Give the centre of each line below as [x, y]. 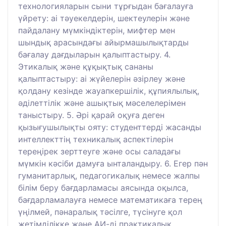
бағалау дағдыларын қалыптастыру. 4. [94, 54]
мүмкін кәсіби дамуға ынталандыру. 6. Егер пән [113, 163]
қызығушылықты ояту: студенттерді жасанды [110, 127]
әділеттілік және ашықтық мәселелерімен [102, 103]
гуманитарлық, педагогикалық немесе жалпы [109, 175]
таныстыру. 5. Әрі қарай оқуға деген [91, 115]
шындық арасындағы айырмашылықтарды [103, 42]
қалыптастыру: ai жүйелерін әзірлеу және [102, 78]
